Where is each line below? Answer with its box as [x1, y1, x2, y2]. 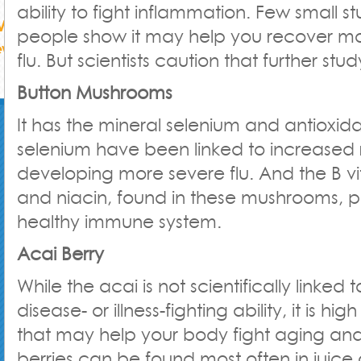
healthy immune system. [17, 210, 222, 234]
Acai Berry [17, 242, 104, 266]
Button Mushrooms [17, 81, 172, 105]
